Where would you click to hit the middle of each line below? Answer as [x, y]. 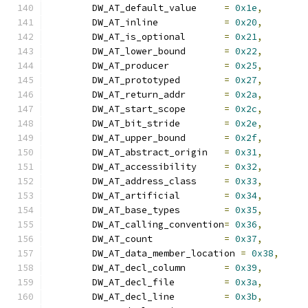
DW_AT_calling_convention [158, 224]
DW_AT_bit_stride [202, 123]
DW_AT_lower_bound [205, 51]
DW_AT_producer [197, 66]
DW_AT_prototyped [202, 80]
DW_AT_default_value [210, 8]
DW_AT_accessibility [210, 167]
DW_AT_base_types [202, 210]
